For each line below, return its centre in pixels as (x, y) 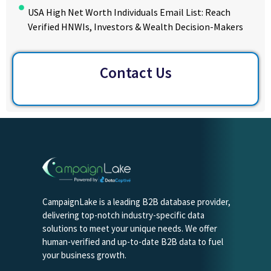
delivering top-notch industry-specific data (123, 215)
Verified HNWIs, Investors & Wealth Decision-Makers (136, 27)
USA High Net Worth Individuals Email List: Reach (129, 12)
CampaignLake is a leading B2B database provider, (136, 202)
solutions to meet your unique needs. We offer (130, 229)
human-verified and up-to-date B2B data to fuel (133, 242)
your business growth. (84, 255)
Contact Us (135, 73)
